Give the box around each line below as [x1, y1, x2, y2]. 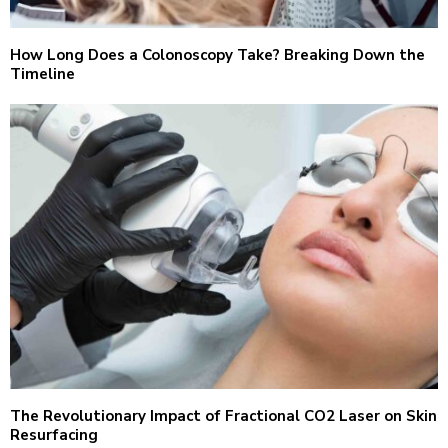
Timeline [10, 64, 75, 85]
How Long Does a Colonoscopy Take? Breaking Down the [10, 45, 425, 66]
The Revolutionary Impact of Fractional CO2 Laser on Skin [10, 406, 437, 427]
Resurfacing [10, 425, 98, 446]
